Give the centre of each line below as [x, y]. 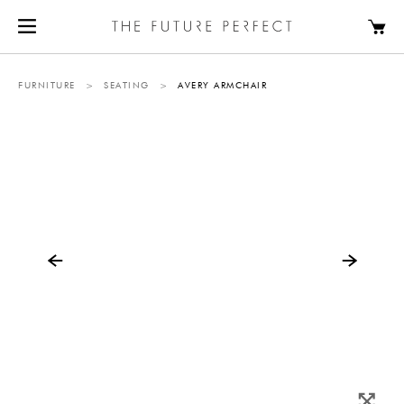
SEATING [127, 86]
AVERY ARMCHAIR [222, 86]
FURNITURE [47, 86]
